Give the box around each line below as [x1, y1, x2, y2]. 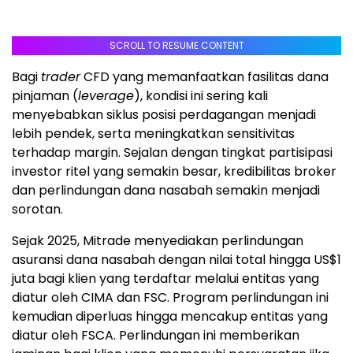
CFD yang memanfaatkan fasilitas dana [80, 67, 329, 86]
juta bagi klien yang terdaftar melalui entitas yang [12, 269, 319, 288]
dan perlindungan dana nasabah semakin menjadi [12, 180, 320, 199]
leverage [78, 86, 134, 105]
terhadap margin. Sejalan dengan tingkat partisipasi [12, 143, 333, 162]
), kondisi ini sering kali [134, 86, 268, 105]
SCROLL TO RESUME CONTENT [109, 38, 244, 52]
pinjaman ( [12, 86, 78, 105]
